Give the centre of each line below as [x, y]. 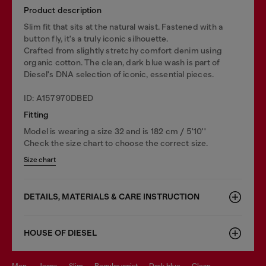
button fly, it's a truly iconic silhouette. [96, 39]
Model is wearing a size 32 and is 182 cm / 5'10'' [115, 131]
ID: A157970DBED [58, 98]
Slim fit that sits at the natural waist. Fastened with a [123, 27]
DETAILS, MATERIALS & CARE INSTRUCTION [112, 197]
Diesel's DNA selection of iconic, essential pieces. [119, 74]
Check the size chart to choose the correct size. [116, 143]
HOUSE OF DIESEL [60, 233]
